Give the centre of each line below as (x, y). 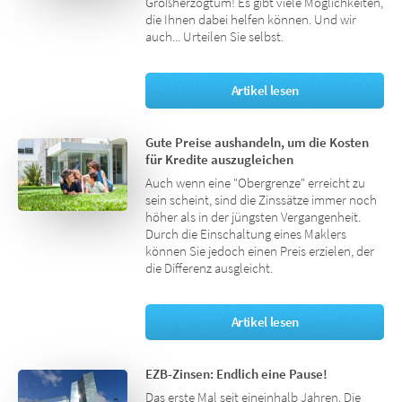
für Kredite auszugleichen (220, 159)
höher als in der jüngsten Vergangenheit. (253, 218)
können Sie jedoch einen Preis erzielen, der (260, 252)
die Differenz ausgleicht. (211, 269)
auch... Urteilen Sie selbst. (215, 37)
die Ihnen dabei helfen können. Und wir (251, 20)
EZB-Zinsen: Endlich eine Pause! (237, 374)
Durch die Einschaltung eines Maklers (246, 235)
